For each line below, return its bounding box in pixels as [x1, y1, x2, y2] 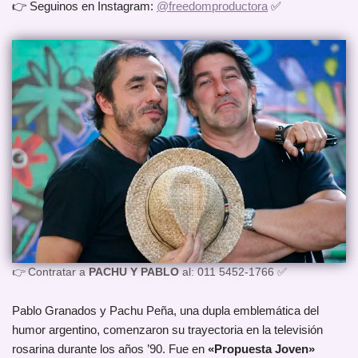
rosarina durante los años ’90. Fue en [12, 342, 208, 356]
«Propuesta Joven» [208, 342, 315, 356]
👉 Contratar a [12, 266, 89, 279]
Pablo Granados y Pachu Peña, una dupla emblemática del [12, 304, 319, 318]
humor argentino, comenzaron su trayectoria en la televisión [12, 323, 323, 337]
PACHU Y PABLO [89, 266, 179, 279]
